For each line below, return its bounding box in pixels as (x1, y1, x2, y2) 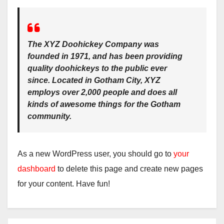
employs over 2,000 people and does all (27, 88, 177, 97)
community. (27, 112, 71, 121)
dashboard (17, 164, 55, 173)
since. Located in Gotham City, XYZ (27, 76, 160, 85)
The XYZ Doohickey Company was (27, 40, 159, 49)
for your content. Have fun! (17, 179, 110, 188)
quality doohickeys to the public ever (27, 64, 167, 73)
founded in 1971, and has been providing (27, 52, 182, 61)
